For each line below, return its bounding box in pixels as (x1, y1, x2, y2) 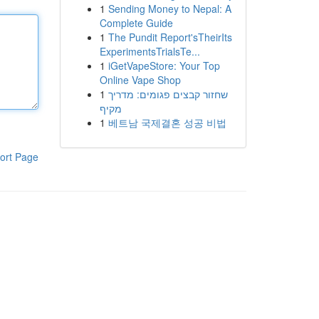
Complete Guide (99, 16, 173, 30)
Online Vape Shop (99, 73, 181, 87)
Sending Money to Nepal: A (108, 1, 231, 16)
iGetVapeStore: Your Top (108, 58, 220, 73)
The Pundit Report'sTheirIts (108, 30, 232, 44)
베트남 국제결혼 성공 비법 (108, 115, 226, 130)
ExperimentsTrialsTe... (99, 44, 200, 58)
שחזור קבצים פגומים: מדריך (108, 87, 228, 101)
